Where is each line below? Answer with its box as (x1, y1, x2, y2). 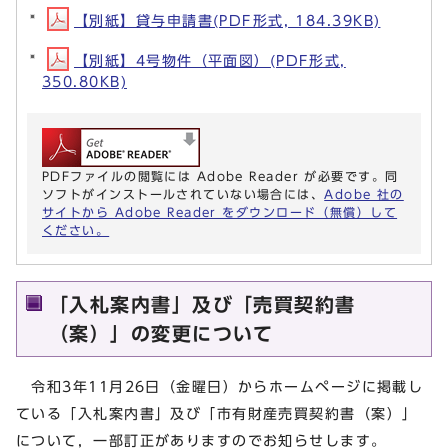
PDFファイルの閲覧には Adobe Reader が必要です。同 (42, 170, 399, 183)
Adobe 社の (324, 188, 404, 201)
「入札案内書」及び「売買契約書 (49, 295, 356, 315)
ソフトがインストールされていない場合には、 (42, 188, 325, 201)
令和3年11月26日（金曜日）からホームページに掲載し (16, 379, 424, 395)
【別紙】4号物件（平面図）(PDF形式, (74, 53, 346, 69)
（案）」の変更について (49, 324, 274, 344)
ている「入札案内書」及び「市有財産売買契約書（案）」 (16, 406, 418, 422)
